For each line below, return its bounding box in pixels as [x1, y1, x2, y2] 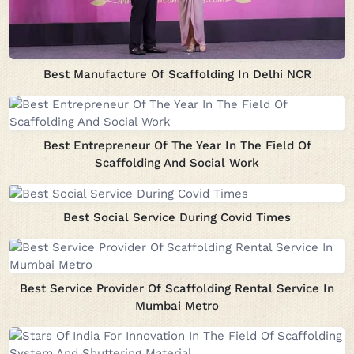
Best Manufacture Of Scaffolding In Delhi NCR [43, 67, 311, 82]
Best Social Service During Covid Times [63, 210, 291, 225]
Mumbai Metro [135, 299, 219, 314]
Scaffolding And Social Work [95, 156, 259, 171]
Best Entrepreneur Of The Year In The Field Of [43, 138, 311, 153]
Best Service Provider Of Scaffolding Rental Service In [20, 281, 334, 296]
